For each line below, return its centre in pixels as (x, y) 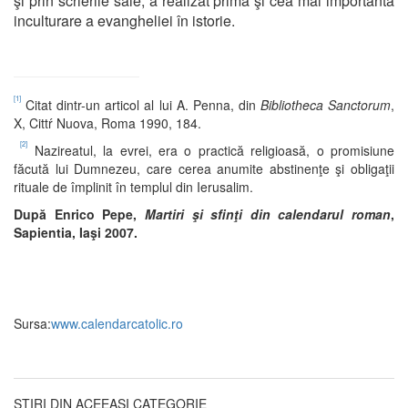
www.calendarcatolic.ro (117, 323)
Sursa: (32, 323)
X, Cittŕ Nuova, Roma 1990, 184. (107, 122)
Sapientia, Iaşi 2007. (76, 232)
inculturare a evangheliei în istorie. (124, 20)
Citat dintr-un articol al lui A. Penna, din (141, 104)
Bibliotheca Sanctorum (326, 104)
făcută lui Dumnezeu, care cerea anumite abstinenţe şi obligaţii (204, 168)
